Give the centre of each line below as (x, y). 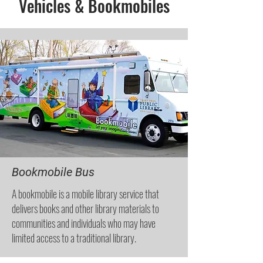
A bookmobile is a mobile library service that (85, 194)
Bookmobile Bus (53, 172)
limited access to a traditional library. (74, 238)
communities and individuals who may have (84, 223)
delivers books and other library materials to (85, 208)
